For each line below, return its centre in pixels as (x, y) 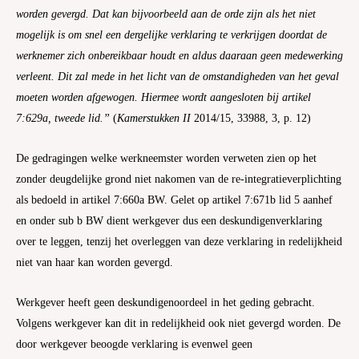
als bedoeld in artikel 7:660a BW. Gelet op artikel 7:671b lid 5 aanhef (174, 200)
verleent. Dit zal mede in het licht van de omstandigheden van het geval (177, 76)
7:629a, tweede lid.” (65, 118)
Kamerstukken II (155, 118)
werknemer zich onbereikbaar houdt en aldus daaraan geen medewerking (179, 55)
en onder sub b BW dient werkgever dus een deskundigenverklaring (169, 220)
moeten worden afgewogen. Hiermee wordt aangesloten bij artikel (163, 97)
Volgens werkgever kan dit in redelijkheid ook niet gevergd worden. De (178, 323)
